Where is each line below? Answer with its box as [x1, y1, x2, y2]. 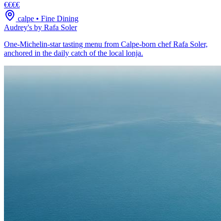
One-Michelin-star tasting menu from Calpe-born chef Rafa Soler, [4, 39, 208, 48]
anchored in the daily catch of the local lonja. [4, 48, 143, 57]
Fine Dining [41, 14, 78, 23]
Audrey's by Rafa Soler [4, 23, 77, 32]
